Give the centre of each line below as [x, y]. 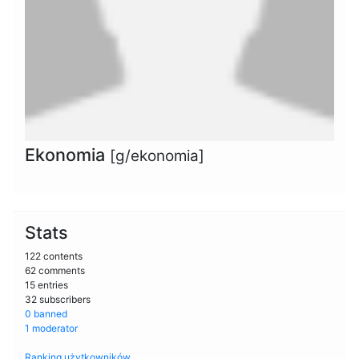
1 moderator [51, 328]
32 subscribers [58, 299]
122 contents [54, 256]
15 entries [46, 284]
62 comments [55, 270]
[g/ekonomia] [157, 155]
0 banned [46, 313]
